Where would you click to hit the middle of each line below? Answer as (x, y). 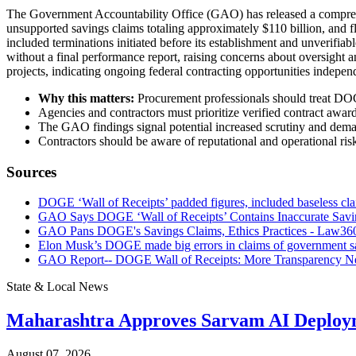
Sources (31, 172)
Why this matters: (86, 98)
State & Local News (57, 287)
